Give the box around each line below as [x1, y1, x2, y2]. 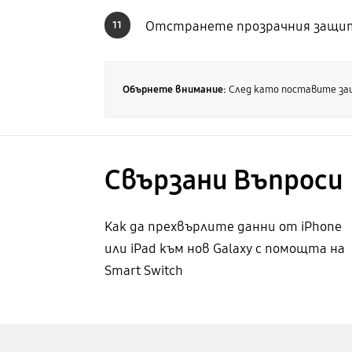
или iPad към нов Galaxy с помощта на [104, 240, 345, 257]
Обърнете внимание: [122, 82, 229, 96]
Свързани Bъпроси [104, 163, 343, 198]
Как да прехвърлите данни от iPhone [104, 218, 342, 235]
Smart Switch [104, 262, 183, 279]
